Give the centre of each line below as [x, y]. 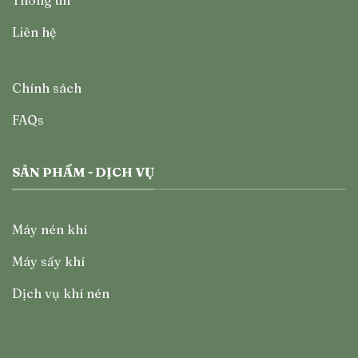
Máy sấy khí [48, 261]
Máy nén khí [50, 229]
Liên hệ [34, 32]
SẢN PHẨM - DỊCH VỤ [83, 172]
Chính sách [47, 88]
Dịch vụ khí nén [61, 293]
